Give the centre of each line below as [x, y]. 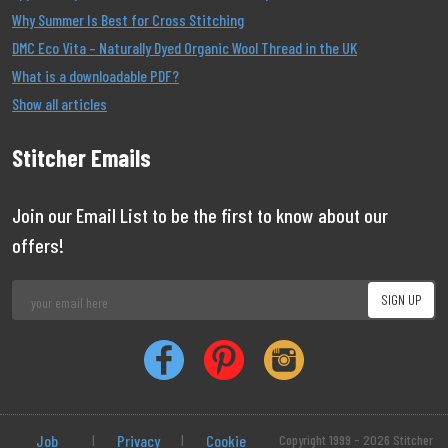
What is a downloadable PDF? [95, 75]
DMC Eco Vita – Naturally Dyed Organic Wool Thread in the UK [184, 47]
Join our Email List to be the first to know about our [200, 215]
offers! [38, 245]
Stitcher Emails [81, 157]
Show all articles [59, 103]
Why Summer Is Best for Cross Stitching [128, 19]
